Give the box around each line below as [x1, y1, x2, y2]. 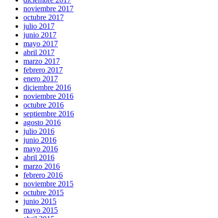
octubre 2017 [23, 13, 64, 21]
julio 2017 [23, 21, 54, 30]
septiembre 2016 [23, 109, 74, 118]
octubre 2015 [23, 188, 64, 197]
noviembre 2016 [23, 91, 73, 100]
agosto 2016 [23, 118, 61, 127]
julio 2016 [23, 127, 54, 135]
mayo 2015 [23, 205, 58, 214]
